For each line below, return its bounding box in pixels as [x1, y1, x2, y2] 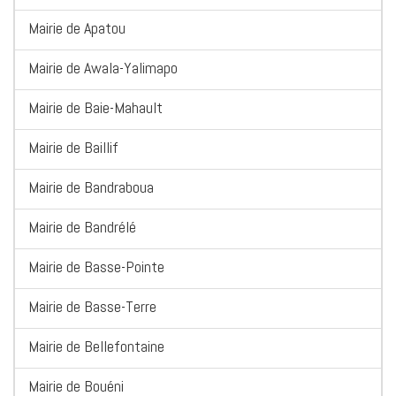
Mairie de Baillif [28, 137, 118, 158]
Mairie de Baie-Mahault [28, 97, 163, 118]
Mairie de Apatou [28, 18, 126, 39]
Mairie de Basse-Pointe [28, 256, 164, 278]
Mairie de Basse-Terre [28, 296, 156, 317]
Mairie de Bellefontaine [28, 336, 164, 357]
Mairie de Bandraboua [28, 177, 154, 198]
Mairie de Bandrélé [28, 217, 136, 238]
